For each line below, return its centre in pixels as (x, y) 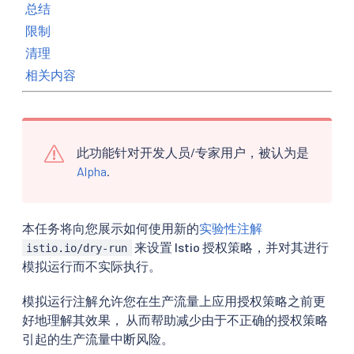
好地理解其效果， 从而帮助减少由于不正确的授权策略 (175, 319)
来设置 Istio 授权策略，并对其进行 (230, 247)
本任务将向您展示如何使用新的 (111, 228)
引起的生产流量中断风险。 (98, 338)
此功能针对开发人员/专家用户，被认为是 (193, 152)
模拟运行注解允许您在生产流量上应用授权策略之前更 (174, 300)
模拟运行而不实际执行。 (92, 265)
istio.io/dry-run (77, 248)
